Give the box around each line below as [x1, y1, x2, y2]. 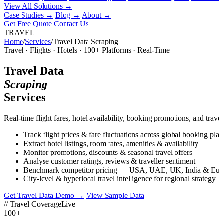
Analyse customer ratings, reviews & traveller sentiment [23, 156, 195, 165]
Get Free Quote [4, 19, 52, 28]
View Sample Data [86, 191, 144, 199]
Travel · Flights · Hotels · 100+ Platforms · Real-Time [4, 45, 170, 54]
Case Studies [4, 10, 45, 19]
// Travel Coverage [4, 199, 61, 208]
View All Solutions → [4, 1, 72, 10]
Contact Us [54, 19, 88, 28]
